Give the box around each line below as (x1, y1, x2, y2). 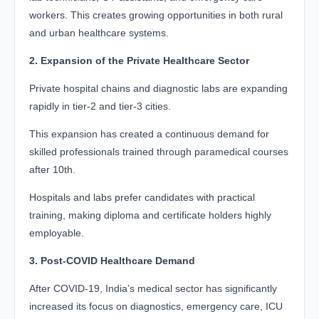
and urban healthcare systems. (29, 26, 169, 38)
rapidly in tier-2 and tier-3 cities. (29, 100, 171, 112)
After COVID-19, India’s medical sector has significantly (29, 282, 277, 294)
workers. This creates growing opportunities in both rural (29, 9, 283, 21)
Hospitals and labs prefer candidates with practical (29, 191, 255, 203)
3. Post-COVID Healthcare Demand (29, 254, 195, 266)
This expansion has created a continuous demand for (29, 127, 269, 140)
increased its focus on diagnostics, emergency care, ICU (29, 300, 283, 312)
